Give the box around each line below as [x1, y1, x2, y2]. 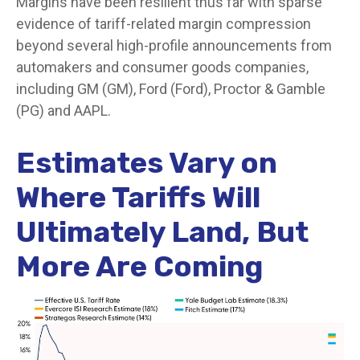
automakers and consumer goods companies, [16, 58, 309, 76]
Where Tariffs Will [16, 179, 260, 215]
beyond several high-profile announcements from [16, 36, 332, 54]
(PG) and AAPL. [16, 101, 111, 119]
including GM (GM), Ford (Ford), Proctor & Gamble [16, 80, 325, 97]
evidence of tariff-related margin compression [16, 14, 311, 32]
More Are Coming [16, 248, 263, 284]
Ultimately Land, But [16, 214, 309, 249]
